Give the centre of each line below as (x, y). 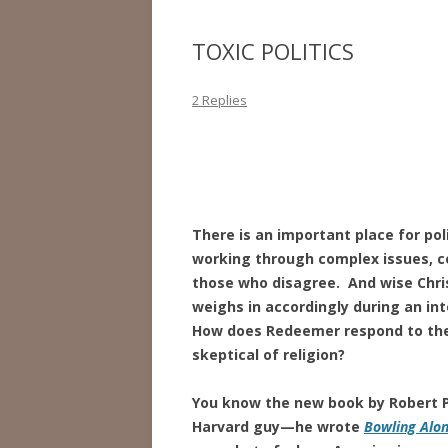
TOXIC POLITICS (273, 51)
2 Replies (219, 100)
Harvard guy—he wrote (278, 426)
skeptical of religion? (268, 354)
